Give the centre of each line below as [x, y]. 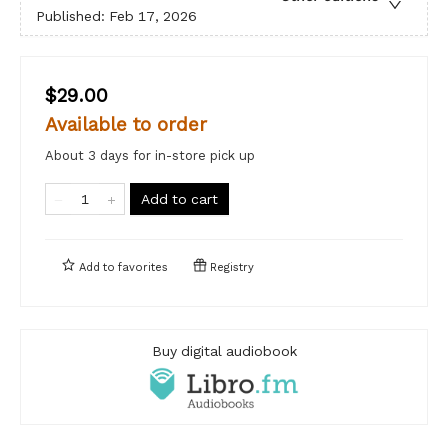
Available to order [126, 124]
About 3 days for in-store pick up [150, 155]
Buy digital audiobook [224, 350]
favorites [143, 267]
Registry [230, 267]
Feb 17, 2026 [153, 15]
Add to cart [179, 198]
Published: [72, 15]
